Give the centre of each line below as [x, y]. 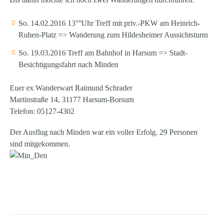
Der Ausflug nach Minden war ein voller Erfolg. [84, 132]
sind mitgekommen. [40, 144]
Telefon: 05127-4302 [42, 111]
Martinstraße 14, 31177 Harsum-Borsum [72, 99]
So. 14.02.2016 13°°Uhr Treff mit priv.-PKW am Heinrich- [109, 23]
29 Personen [178, 132]
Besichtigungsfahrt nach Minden [68, 64]
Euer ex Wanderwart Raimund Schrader [71, 88]
